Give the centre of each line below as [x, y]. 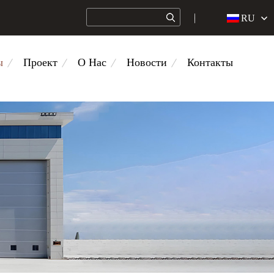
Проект [40, 62]
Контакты [210, 62]
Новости [147, 62]
